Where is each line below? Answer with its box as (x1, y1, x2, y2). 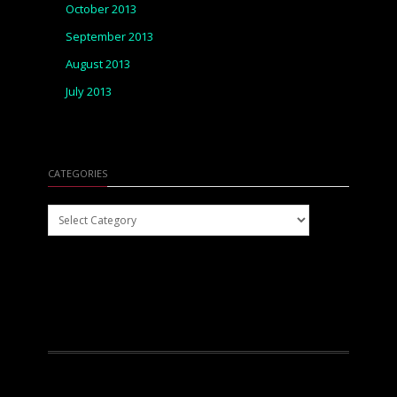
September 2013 (66, 28, 153, 44)
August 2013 (66, 56, 130, 72)
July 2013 (66, 83, 112, 99)
